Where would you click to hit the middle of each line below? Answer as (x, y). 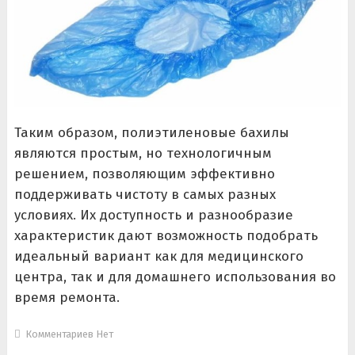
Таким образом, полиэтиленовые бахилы (151, 133)
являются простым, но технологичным (143, 154)
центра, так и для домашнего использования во (175, 277)
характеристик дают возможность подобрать (166, 236)
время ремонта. (67, 298)
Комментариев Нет (68, 334)
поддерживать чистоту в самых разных (145, 195)
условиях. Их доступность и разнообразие (153, 216)
